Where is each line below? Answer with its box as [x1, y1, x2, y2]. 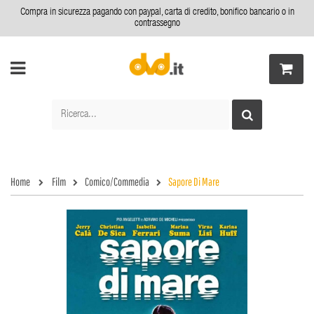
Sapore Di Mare [168, 175, 219, 188]
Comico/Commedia [85, 175, 149, 188]
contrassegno [134, 19, 180, 29]
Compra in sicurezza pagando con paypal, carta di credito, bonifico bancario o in [20, 8, 294, 18]
